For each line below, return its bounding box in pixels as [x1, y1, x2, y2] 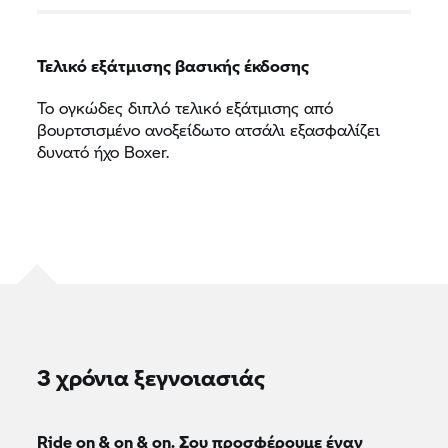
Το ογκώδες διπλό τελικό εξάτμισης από [37, 95, 334, 119]
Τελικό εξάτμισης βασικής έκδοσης [37, 53, 310, 77]
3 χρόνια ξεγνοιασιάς [37, 360, 266, 393]
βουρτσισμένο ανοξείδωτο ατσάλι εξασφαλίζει [37, 117, 381, 141]
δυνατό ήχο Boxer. [37, 139, 170, 163]
